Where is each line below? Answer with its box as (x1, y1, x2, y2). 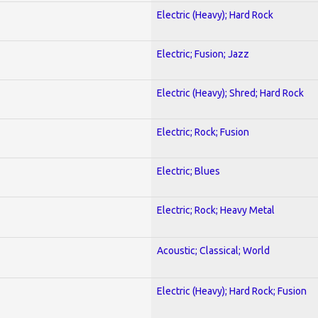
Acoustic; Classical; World (157, 244, 270, 256)
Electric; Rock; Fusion (157, 126, 249, 138)
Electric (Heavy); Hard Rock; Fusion (157, 285, 307, 297)
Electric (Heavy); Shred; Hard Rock (157, 87, 304, 99)
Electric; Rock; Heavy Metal (157, 204, 275, 216)
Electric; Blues (157, 165, 220, 177)
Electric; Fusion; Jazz (157, 48, 249, 60)
